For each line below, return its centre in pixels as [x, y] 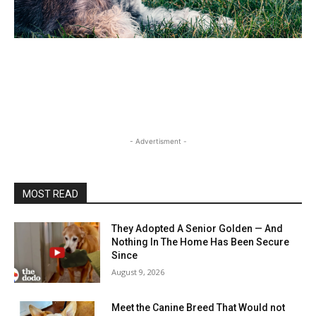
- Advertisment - [158, 141]
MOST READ [50, 194]
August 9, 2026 [138, 272]
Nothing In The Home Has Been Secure [201, 242]
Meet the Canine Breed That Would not [199, 307]
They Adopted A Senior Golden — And [197, 229]
